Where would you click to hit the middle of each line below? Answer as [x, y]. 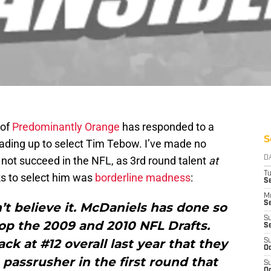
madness [168, 178]
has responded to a [167, 127]
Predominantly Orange [66, 127]
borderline [119, 178]
